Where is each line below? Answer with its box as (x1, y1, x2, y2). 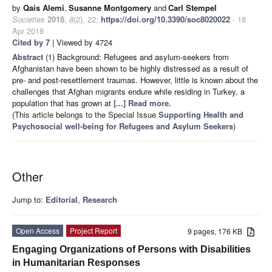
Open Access (16, 225, 59, 236)
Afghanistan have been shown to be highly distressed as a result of (12, 62, 248, 74)
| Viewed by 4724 (50, 36, 112, 48)
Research (83, 193, 117, 205)
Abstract (12, 50, 46, 63)
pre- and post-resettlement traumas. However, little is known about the (12, 73, 258, 86)
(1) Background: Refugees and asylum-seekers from (46, 50, 229, 63)
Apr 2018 (12, 24, 44, 36)
